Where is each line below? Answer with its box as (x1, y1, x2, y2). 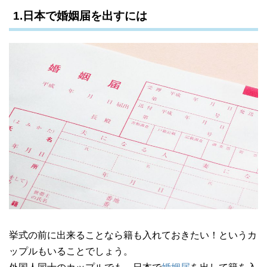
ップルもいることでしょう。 (9, 246, 133, 257)
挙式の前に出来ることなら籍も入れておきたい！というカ (9, 230, 257, 241)
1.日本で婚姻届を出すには (13, 10, 147, 23)
